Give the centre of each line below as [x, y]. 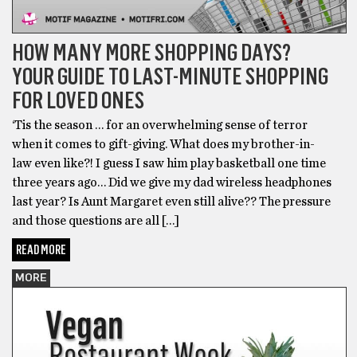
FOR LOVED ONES [78, 100]
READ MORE [41, 250]
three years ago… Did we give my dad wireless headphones [172, 183]
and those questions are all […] [96, 221]
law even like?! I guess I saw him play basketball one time [169, 164]
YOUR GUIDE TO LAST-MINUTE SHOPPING [170, 76]
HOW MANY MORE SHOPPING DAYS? [151, 53]
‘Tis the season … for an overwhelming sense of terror [160, 126]
